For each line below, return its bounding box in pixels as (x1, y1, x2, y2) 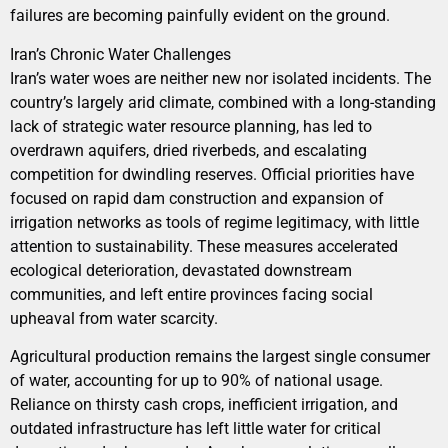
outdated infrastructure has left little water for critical (10, 418, 381, 438)
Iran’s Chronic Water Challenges (10, 44, 231, 64)
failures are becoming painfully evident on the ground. (10, 6, 390, 26)
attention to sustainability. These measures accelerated (10, 236, 398, 256)
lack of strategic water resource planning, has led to (10, 116, 372, 136)
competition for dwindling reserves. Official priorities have (10, 164, 414, 184)
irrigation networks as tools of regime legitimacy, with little (10, 212, 419, 232)
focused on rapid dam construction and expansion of (10, 188, 384, 208)
